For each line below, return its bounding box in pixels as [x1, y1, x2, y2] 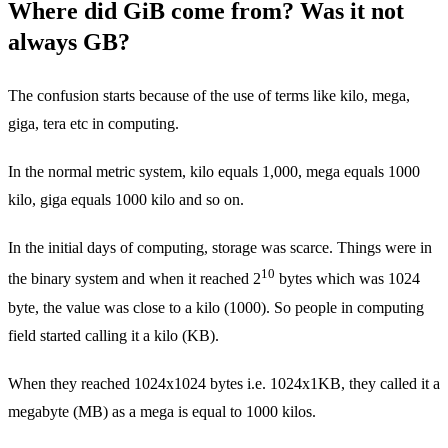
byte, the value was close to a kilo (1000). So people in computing [8, 298, 424, 316]
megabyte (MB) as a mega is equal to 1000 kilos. [8, 402, 316, 420]
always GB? [8, 29, 130, 56]
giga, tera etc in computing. [8, 115, 179, 133]
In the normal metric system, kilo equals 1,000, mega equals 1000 [8, 163, 420, 181]
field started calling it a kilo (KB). [8, 326, 219, 344]
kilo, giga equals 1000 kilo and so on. [8, 191, 244, 209]
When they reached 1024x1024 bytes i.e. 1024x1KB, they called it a [8, 374, 440, 392]
